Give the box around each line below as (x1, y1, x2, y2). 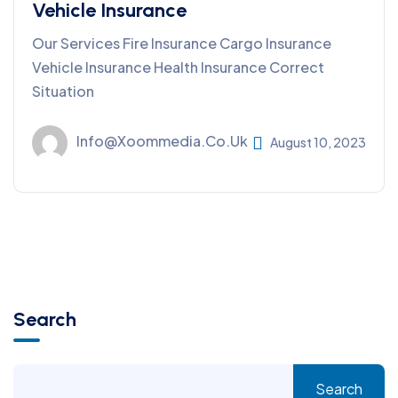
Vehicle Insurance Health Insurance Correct (32, 57, 324, 76)
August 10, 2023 (270, 134, 366, 151)
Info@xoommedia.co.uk (76, 131, 248, 151)
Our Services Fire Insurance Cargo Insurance (32, 33, 331, 52)
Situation (32, 81, 94, 100)
